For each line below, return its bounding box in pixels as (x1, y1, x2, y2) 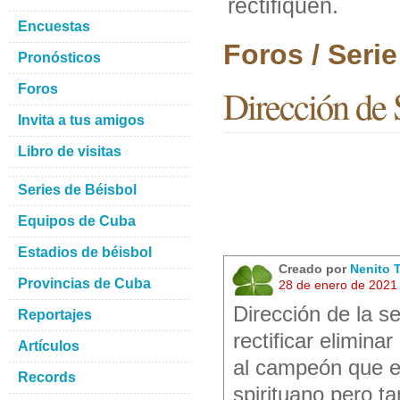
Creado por (279, 262, 350, 276)
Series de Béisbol (18, 182, 137, 197)
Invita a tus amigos (18, 112, 145, 128)
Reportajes (18, 307, 92, 322)
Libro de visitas (18, 144, 121, 159)
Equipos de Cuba (18, 213, 136, 229)
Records (18, 370, 76, 385)
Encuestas (18, 19, 90, 34)
